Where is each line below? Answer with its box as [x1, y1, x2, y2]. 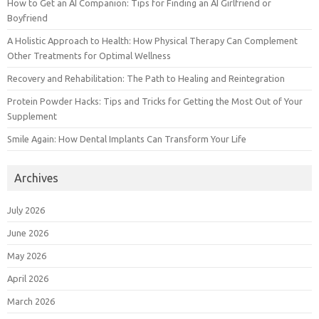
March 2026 [7, 296, 55, 307]
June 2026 [7, 228, 48, 239]
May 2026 [7, 251, 46, 261]
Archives [14, 172, 58, 185]
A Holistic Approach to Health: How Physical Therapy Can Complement [7, 36, 298, 46]
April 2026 [7, 273, 48, 284]
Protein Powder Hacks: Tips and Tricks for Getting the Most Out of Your [7, 96, 303, 107]
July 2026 [7, 205, 45, 216]
